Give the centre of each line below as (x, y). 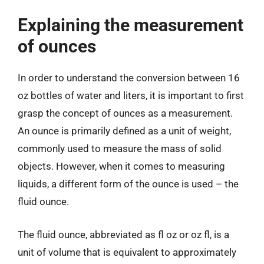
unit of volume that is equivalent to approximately (127, 252)
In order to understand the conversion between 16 (129, 78)
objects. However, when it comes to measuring (121, 166)
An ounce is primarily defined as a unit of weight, (124, 131)
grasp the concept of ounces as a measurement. (125, 113)
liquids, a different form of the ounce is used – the (128, 184)
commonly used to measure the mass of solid (120, 148)
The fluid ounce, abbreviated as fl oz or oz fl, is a (123, 234)
